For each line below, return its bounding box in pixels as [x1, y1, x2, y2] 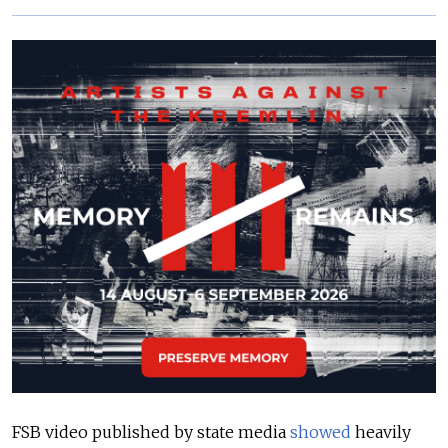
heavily [351, 422, 411, 443]
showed [290, 422, 351, 443]
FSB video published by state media [12, 422, 290, 443]
